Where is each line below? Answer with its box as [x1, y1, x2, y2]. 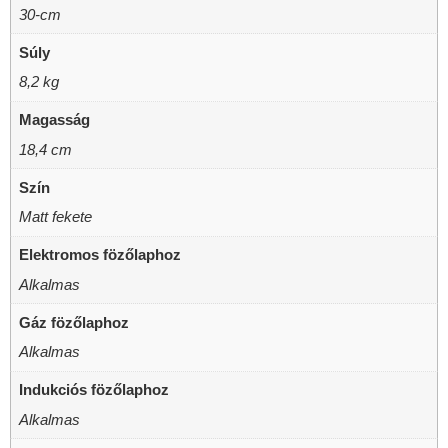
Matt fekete [18, 208, 92, 225]
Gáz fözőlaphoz [18, 313, 129, 331]
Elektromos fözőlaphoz [18, 246, 181, 263]
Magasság [18, 111, 90, 128]
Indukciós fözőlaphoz [18, 381, 169, 398]
